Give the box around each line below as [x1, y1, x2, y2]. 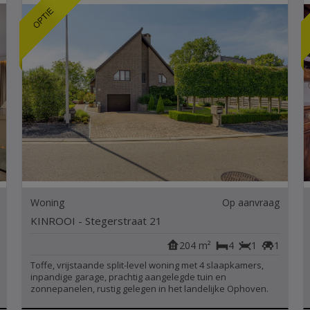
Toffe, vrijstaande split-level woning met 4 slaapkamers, [30, 259, 264, 271]
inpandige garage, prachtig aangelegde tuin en [30, 271, 227, 283]
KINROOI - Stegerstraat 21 [30, 214, 163, 228]
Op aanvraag [221, 196, 280, 209]
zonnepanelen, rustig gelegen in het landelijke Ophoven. [30, 282, 269, 295]
